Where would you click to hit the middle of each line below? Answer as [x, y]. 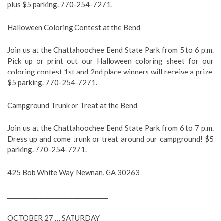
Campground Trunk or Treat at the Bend [72, 105]
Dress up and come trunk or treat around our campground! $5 [110, 139]
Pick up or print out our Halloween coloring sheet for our [110, 61]
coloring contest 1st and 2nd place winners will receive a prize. [110, 72]
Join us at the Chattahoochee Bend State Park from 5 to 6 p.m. [110, 50]
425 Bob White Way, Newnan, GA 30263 [74, 172]
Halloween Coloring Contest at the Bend [74, 27]
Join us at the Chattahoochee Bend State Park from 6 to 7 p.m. [110, 128]
